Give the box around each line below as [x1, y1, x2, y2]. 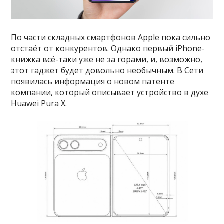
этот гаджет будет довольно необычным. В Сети [11, 65, 204, 76]
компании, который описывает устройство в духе [11, 87, 209, 98]
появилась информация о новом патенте [11, 76, 175, 87]
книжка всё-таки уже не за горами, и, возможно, [11, 54, 203, 65]
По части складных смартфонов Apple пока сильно [11, 32, 211, 43]
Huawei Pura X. [11, 98, 67, 109]
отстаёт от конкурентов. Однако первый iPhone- [11, 43, 205, 54]
